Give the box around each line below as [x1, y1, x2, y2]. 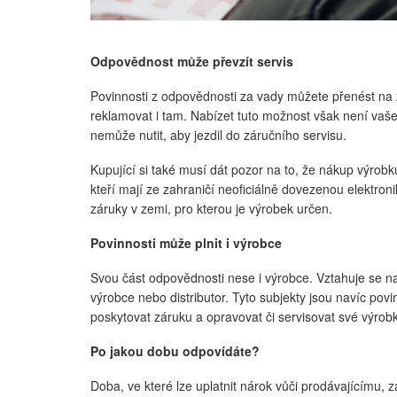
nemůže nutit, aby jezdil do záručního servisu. [90, 125, 346, 144]
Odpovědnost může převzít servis [90, 51, 293, 70]
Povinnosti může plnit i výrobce [90, 233, 282, 252]
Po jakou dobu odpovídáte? [90, 341, 260, 360]
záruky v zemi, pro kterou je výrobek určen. [90, 198, 332, 217]
